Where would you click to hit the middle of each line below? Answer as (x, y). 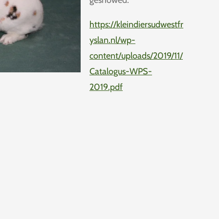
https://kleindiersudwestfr (136, 25)
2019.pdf (106, 87)
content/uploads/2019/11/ (136, 56)
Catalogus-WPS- (121, 72)
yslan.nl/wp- (112, 40)
